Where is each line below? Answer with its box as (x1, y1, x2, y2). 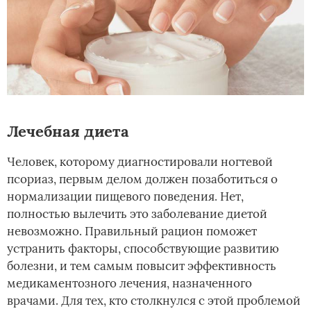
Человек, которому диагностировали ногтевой (7, 154, 273, 170)
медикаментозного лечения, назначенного (7, 276, 252, 292)
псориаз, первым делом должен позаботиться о (7, 171, 278, 187)
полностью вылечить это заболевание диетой (7, 206, 267, 222)
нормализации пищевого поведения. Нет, (7, 189, 244, 205)
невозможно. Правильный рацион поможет (7, 224, 257, 239)
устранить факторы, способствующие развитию (7, 241, 279, 257)
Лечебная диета (7, 121, 129, 142)
